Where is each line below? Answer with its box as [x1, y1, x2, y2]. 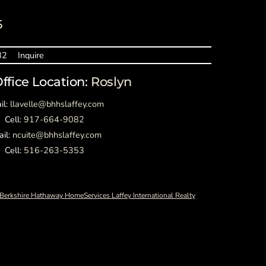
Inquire [17, 49, 44, 62]
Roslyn [91, 74, 132, 89]
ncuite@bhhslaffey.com [12, 129, 102, 141]
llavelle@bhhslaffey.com [10, 98, 104, 110]
